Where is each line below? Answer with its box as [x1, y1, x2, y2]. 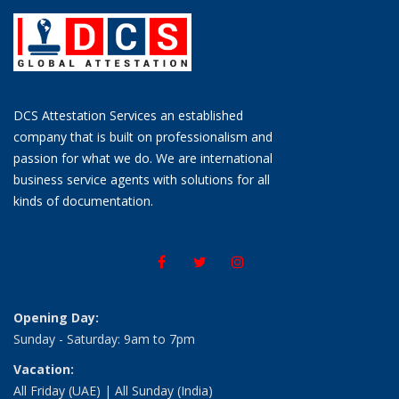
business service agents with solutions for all [13, 170, 270, 188]
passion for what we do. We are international [13, 149, 273, 167]
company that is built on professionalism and [13, 127, 273, 145]
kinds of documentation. [13, 191, 153, 209]
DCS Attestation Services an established [13, 106, 243, 124]
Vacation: [13, 360, 74, 378]
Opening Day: [13, 308, 99, 326]
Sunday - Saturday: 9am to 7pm [13, 330, 195, 347]
